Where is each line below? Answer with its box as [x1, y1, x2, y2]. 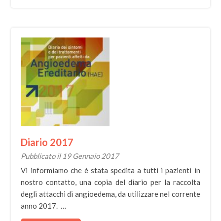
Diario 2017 [21, 136, 74, 148]
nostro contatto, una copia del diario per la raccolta [21, 178, 200, 186]
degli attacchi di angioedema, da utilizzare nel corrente [21, 189, 200, 198]
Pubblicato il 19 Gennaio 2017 [21, 151, 119, 160]
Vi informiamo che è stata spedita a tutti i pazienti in [21, 166, 200, 175]
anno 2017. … [21, 201, 67, 210]
